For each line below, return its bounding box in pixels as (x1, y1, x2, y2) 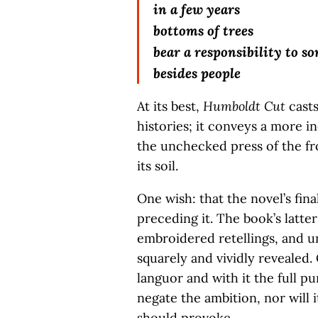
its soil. (137, 158, 178, 174)
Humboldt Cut (203, 98, 285, 114)
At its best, (137, 98, 203, 114)
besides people (153, 65, 241, 82)
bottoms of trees (153, 22, 254, 39)
